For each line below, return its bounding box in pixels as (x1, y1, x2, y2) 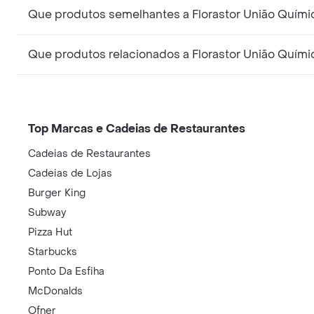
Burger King (28, 186, 86, 200)
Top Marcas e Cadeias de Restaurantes (28, 121, 245, 136)
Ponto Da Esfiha (28, 264, 104, 278)
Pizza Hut (28, 225, 72, 239)
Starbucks (28, 245, 77, 259)
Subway (28, 205, 66, 219)
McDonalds (28, 284, 83, 298)
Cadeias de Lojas (28, 166, 112, 180)
